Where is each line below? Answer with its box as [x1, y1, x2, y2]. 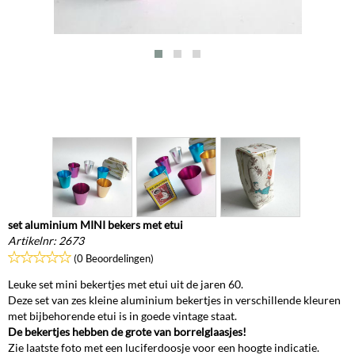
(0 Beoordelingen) [74, 252, 154, 265]
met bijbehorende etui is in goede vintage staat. [8, 309, 237, 323]
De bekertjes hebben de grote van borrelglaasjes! [8, 325, 249, 338]
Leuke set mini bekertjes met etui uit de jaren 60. [8, 277, 243, 291]
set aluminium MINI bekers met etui [8, 218, 183, 231]
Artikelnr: [8, 234, 56, 247]
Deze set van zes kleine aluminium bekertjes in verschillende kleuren [8, 293, 341, 307]
